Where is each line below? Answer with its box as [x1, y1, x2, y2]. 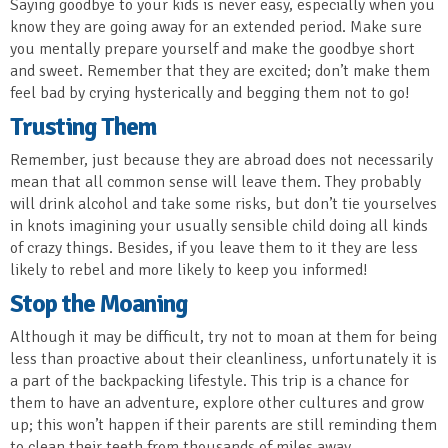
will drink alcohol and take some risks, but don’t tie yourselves [10, 194, 437, 215]
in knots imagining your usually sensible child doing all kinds [10, 216, 428, 237]
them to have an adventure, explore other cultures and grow [10, 393, 424, 414]
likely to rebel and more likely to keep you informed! [10, 260, 368, 281]
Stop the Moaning [10, 288, 187, 320]
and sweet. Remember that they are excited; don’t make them [10, 61, 430, 82]
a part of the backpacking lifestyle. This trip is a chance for [10, 371, 409, 392]
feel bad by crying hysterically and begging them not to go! [10, 83, 410, 104]
